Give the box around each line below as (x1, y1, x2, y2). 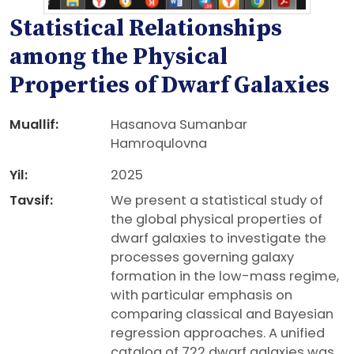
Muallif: (9, 115, 58, 134)
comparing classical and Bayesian (111, 305, 333, 323)
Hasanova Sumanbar (111, 115, 247, 134)
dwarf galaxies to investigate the (111, 229, 326, 247)
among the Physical (9, 42, 228, 72)
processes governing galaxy (111, 248, 294, 266)
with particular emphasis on (111, 286, 292, 304)
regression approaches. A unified (111, 324, 325, 342)
